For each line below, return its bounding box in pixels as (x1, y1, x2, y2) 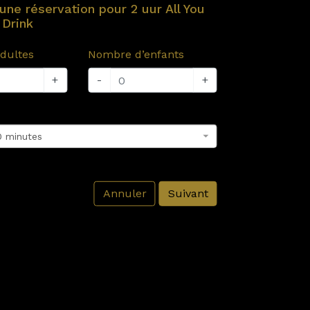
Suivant (167, 187, 208, 201)
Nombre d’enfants (88, 47, 184, 61)
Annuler (102, 187, 147, 201)
